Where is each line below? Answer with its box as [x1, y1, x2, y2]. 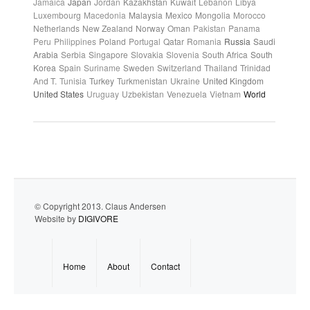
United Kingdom [203, 74, 264, 86]
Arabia [33, 48, 58, 60]
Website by [35, 212, 78, 224]
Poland [99, 35, 126, 47]
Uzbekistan [122, 87, 164, 100]
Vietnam [210, 87, 241, 100]
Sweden [123, 61, 154, 73]
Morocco [233, 8, 266, 21]
